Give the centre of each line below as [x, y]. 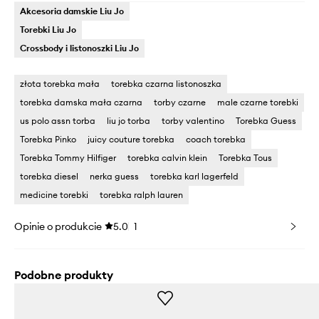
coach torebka [216, 140]
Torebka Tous [245, 158]
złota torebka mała [60, 84]
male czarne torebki [258, 103]
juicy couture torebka [131, 140]
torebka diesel [49, 177]
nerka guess [114, 177]
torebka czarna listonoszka [166, 84]
